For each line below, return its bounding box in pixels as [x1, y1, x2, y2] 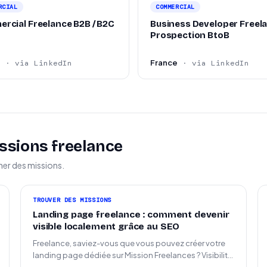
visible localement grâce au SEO [33, 221, 180, 232]
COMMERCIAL [156, 3, 195, 11]
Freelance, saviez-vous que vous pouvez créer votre [33, 238, 225, 248]
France [150, 58, 178, 67]
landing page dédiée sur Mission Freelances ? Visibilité [33, 250, 232, 260]
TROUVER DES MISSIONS [33, 196, 111, 204]
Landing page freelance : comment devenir [33, 209, 229, 220]
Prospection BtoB [150, 30, 229, 41]
